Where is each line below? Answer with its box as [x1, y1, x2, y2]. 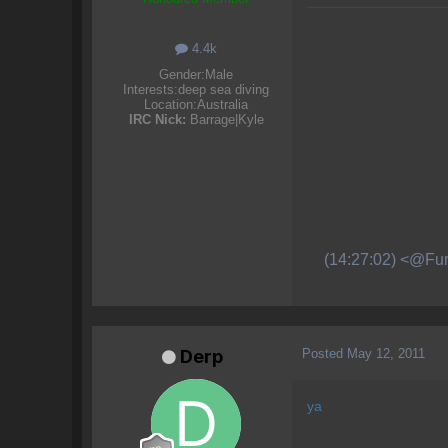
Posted [302, 345, 347, 361]
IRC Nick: [128, 111, 186, 127]
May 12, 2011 [347, 345, 425, 361]
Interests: [123, 81, 178, 97]
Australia [197, 96, 248, 112]
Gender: [159, 66, 205, 82]
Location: [144, 96, 197, 112]
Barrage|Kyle [185, 111, 264, 127]
